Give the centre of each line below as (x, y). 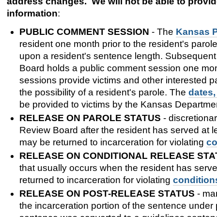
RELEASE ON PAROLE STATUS (90, 118)
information (32, 13)
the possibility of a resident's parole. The (102, 92)
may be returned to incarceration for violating (113, 142)
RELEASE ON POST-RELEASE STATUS (107, 194)
